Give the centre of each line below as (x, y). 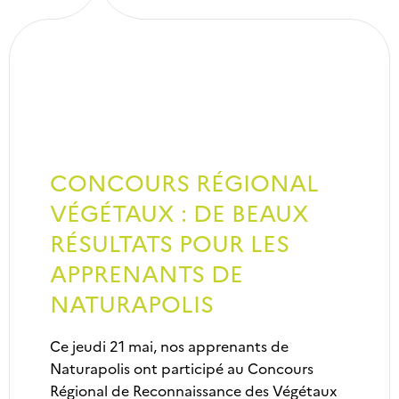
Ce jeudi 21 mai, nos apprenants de (169, 346)
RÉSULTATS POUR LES (170, 242)
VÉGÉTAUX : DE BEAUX (179, 212)
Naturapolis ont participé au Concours (182, 368)
